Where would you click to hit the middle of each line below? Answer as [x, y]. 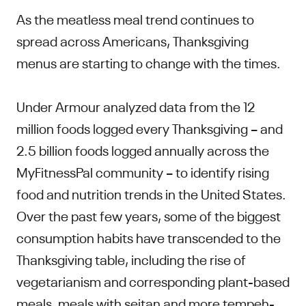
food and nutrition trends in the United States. [151, 193]
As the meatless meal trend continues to [135, 18]
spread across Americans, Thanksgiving [133, 40]
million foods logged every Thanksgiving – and [150, 127]
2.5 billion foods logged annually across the [143, 149]
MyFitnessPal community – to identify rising [143, 171]
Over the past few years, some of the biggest [149, 214]
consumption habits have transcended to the [149, 236]
